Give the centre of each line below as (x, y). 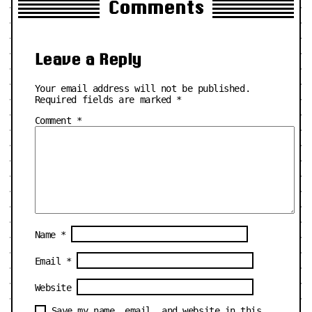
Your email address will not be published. (142, 88)
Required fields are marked (106, 99)
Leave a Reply (88, 58)
